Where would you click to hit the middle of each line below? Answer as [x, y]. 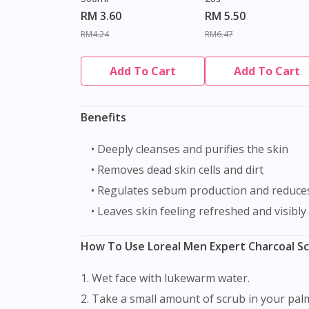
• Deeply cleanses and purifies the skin [190, 149]
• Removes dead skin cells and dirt [177, 170]
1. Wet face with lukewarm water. [165, 278]
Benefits [103, 118]
